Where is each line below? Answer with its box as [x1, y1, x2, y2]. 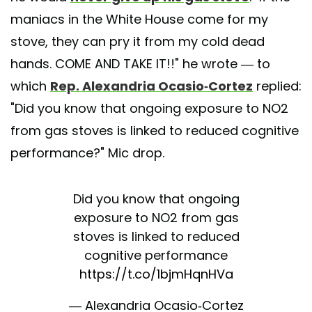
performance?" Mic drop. [10, 144, 164, 162]
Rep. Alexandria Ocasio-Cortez [50, 77, 253, 95]
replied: [253, 77, 302, 95]
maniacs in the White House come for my [10, 10, 268, 29]
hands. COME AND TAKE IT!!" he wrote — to [10, 55, 270, 73]
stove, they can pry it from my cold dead [10, 33, 265, 51]
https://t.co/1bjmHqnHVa [79, 265, 233, 283]
